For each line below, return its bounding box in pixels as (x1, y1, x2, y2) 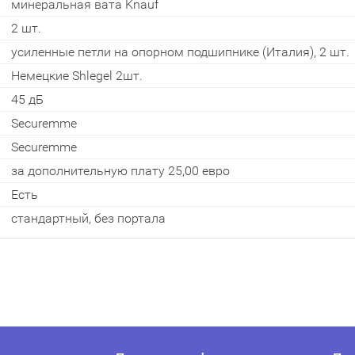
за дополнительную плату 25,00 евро (11, 163, 230, 178)
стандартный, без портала (11, 211, 166, 226)
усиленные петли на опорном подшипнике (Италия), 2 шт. (11, 44, 349, 59)
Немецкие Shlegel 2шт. (11, 68, 143, 83)
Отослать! (193, 75, 260, 93)
